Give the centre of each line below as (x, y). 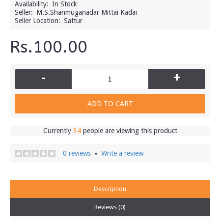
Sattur (73, 21)
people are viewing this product (129, 131)
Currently (58, 131)
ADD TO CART (110, 104)
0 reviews (77, 153)
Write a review (122, 153)
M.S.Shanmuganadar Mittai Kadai (87, 12)
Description (110, 189)
